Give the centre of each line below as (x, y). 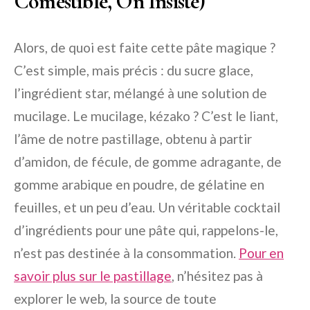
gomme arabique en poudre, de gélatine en (139, 184)
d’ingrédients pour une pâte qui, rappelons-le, (146, 230)
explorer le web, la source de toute (115, 298)
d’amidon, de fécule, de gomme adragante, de (148, 161)
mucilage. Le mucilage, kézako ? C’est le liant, (146, 116)
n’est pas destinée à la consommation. (126, 253)
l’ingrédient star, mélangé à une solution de (140, 93)
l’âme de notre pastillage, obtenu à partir (133, 138)
